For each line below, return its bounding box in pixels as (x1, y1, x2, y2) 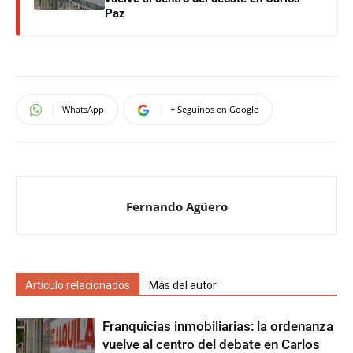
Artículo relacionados (25, 279, 130, 292)
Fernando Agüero (125, 199, 228, 214)
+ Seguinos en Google (170, 103, 258, 115)
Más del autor (149, 279, 217, 292)
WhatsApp (62, 103, 104, 115)
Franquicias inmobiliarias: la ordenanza (102, 318, 333, 334)
